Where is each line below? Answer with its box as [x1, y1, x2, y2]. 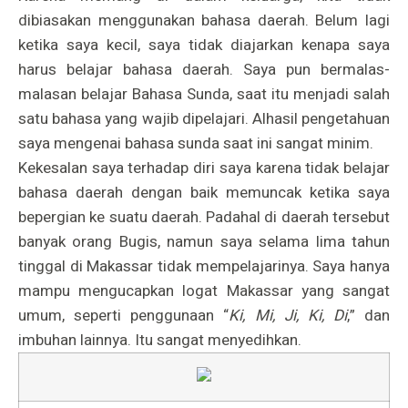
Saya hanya [312, 254, 391, 278]
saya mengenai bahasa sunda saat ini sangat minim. [18, 131, 377, 155]
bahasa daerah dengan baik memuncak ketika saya [18, 180, 390, 204]
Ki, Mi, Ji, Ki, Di [229, 303, 347, 327]
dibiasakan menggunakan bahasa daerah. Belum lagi [18, 8, 390, 32]
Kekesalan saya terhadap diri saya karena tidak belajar [18, 156, 390, 179]
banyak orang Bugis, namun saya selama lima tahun [18, 229, 390, 253]
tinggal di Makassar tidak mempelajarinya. [18, 254, 313, 278]
